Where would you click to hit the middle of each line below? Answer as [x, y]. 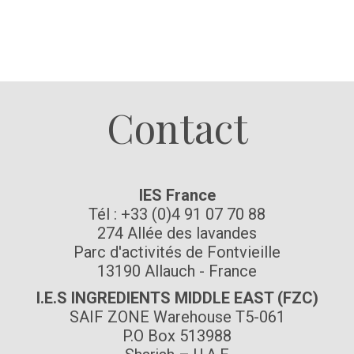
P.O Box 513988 [177, 336]
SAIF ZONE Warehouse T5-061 [177, 317]
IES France [177, 195]
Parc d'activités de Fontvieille [177, 252]
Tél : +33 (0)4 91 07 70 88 [177, 214]
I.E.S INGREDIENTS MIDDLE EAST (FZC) [177, 298]
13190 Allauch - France [177, 271]
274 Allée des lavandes [177, 233]
